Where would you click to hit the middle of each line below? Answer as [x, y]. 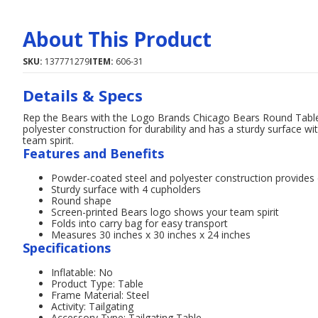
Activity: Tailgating [92, 306]
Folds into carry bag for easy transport [139, 223]
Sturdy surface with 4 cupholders [126, 189]
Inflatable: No [82, 272]
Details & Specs [83, 95]
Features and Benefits [93, 153]
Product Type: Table [97, 284]
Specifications [67, 248]
